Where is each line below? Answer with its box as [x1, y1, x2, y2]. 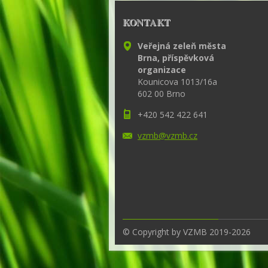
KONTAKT [123, 15, 170, 29]
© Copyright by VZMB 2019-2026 [123, 226, 251, 237]
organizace [138, 64, 186, 76]
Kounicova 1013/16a [138, 76, 217, 88]
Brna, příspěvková [138, 52, 214, 64]
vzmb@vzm [138, 130, 182, 142]
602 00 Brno [138, 88, 185, 100]
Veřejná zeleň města [138, 40, 226, 52]
